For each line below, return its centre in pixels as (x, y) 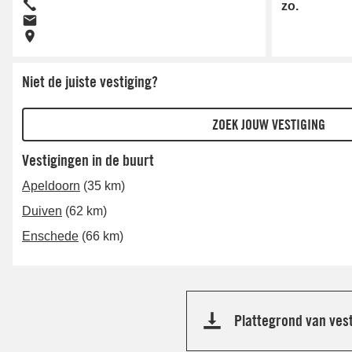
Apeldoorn (51, 186)
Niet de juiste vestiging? (90, 82)
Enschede (50, 236)
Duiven (42, 211)
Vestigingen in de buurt (88, 161)
